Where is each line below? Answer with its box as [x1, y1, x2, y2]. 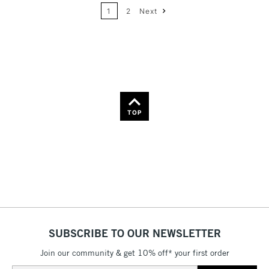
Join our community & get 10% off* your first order [40, 247, 229, 258]
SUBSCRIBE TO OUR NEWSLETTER [48, 226, 221, 241]
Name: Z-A [154, 36, 194, 47]
